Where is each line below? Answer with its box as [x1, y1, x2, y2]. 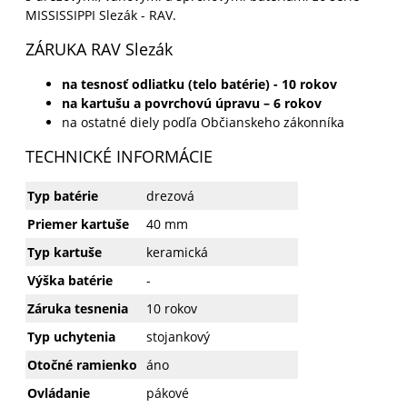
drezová [145, 186, 194, 204]
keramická [145, 243, 208, 261]
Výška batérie [26, 271, 113, 289]
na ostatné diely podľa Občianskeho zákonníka [61, 113, 344, 131]
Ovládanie [26, 383, 90, 402]
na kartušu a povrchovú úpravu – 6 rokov [61, 94, 322, 112]
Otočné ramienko [26, 355, 137, 373]
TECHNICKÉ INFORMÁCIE [25, 144, 213, 167]
